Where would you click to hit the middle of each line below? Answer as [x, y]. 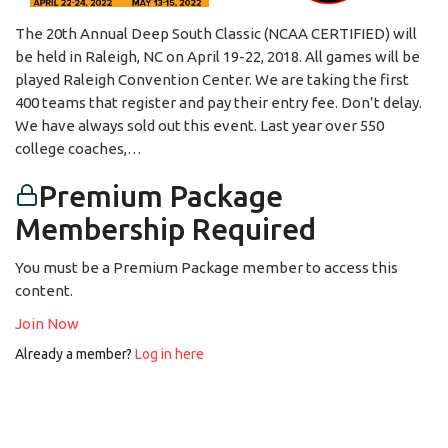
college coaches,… [78, 148]
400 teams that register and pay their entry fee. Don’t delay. [218, 102]
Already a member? [75, 353]
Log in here [169, 353]
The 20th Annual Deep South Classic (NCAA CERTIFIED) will [216, 33]
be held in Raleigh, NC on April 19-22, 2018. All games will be [217, 56]
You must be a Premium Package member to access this [206, 267]
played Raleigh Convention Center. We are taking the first [212, 79]
